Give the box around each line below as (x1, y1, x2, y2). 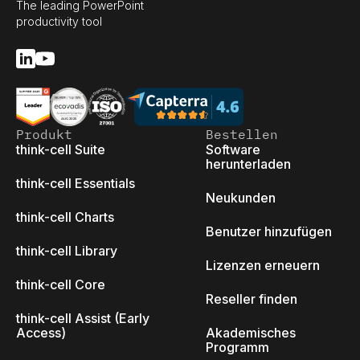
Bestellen (206, 126, 278, 142)
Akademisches (206, 325, 296, 341)
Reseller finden (206, 291, 297, 307)
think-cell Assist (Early (16, 310, 149, 326)
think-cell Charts (16, 209, 114, 225)
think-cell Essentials (16, 175, 135, 191)
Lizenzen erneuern (206, 257, 320, 273)
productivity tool (16, 14, 102, 28)
